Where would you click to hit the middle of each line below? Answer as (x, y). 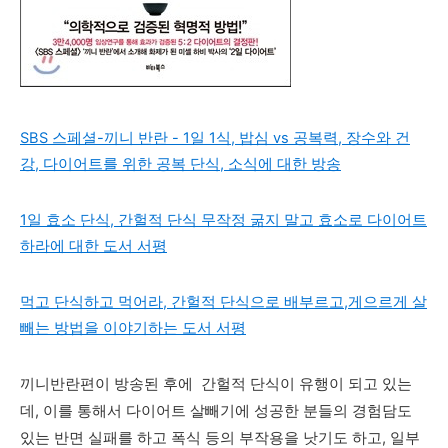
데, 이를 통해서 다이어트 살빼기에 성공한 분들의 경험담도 (216, 411)
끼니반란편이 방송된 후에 (108, 384)
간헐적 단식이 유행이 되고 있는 (304, 384)
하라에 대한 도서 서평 (93, 246)
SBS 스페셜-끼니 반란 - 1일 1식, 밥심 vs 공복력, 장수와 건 (215, 138)
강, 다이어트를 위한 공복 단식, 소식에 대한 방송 (180, 164)
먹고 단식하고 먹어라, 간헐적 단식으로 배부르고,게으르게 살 (223, 302)
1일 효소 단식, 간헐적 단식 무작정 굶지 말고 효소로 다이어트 (223, 220)
